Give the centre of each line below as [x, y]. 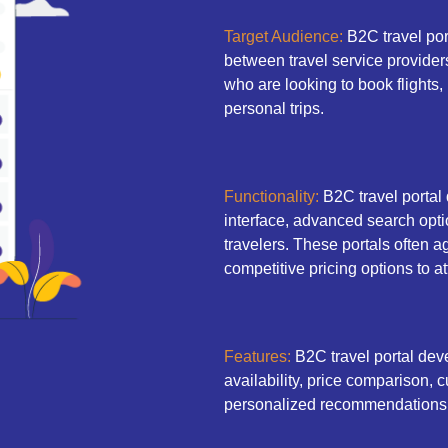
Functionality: [271, 196]
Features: [257, 356]
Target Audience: [283, 36]
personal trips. [274, 108]
